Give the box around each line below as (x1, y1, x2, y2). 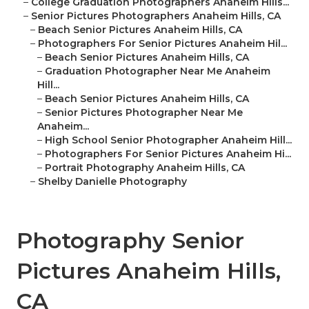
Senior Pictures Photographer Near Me (45, 106, 243, 119)
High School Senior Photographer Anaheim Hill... (45, 134, 292, 147)
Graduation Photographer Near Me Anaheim (45, 65, 270, 78)
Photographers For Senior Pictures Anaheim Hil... (38, 37, 287, 50)
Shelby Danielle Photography (38, 175, 187, 188)
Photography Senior (17, 227, 244, 255)
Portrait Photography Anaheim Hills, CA (45, 161, 245, 175)
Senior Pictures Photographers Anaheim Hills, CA (31, 10, 281, 23)
